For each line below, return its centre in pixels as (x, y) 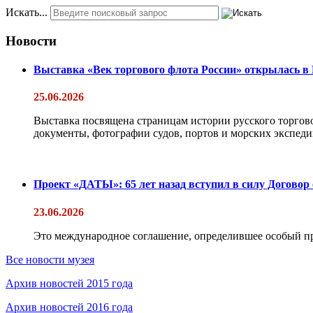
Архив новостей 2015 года (69, 283)
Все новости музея (50, 259)
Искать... (27, 12)
